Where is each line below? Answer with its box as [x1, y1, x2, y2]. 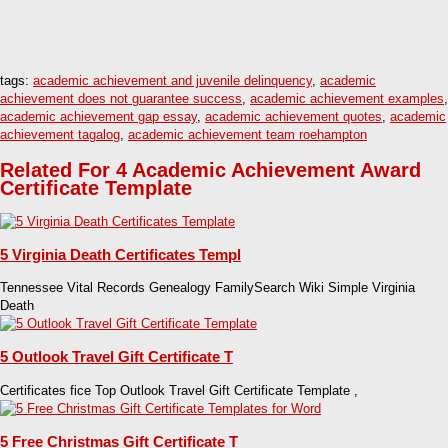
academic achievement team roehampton [128, 127, 367, 143]
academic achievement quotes [205, 109, 382, 125]
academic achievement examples [250, 91, 444, 107]
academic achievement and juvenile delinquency [33, 73, 312, 89]
